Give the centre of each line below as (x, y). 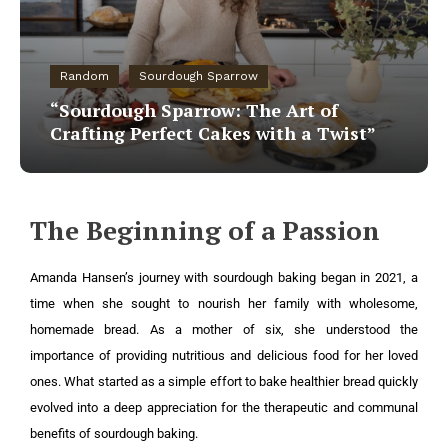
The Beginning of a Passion (205, 230)
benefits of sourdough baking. (114, 434)
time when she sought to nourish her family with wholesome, (224, 304)
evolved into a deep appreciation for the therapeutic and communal (224, 408)
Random (84, 76)
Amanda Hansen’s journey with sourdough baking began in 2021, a (224, 278)
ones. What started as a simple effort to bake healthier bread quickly (224, 382)
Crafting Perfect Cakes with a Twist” (213, 133)
